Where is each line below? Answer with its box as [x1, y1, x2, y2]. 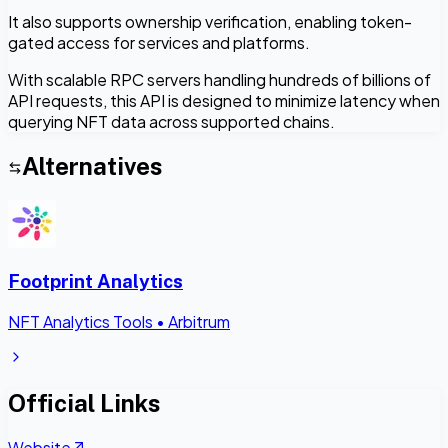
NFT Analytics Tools [8, 310, 153, 332]
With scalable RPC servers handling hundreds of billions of [8, 68, 431, 90]
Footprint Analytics [8, 270, 183, 293]
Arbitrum [168, 310, 230, 332]
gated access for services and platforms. [8, 31, 310, 53]
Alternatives [22, 151, 163, 180]
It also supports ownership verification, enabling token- [8, 10, 412, 32]
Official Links [8, 388, 161, 417]
